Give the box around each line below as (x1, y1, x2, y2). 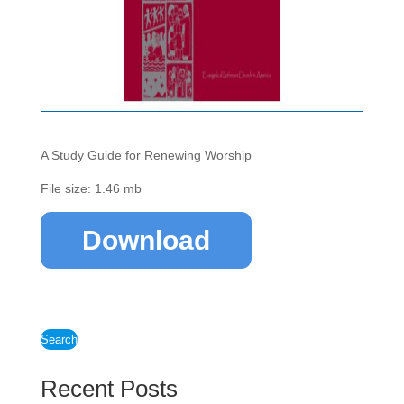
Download (81, 225, 210, 255)
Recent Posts (40, 375, 178, 402)
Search (40, 333, 78, 346)
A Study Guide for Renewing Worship (40, 148, 252, 162)
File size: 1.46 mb (40, 181, 142, 196)
